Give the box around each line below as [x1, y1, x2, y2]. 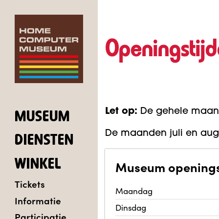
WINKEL [15, 156, 61, 173]
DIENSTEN [15, 132, 74, 150]
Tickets [15, 177, 45, 191]
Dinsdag [115, 202, 151, 213]
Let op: [105, 107, 140, 116]
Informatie [15, 193, 61, 207]
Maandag [115, 185, 157, 197]
